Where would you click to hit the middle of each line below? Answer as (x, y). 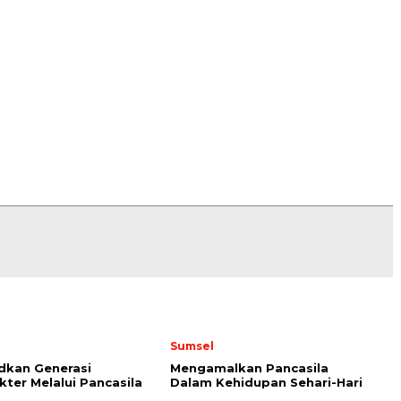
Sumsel (192, 346)
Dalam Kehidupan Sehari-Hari (268, 382)
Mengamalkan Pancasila (249, 367)
